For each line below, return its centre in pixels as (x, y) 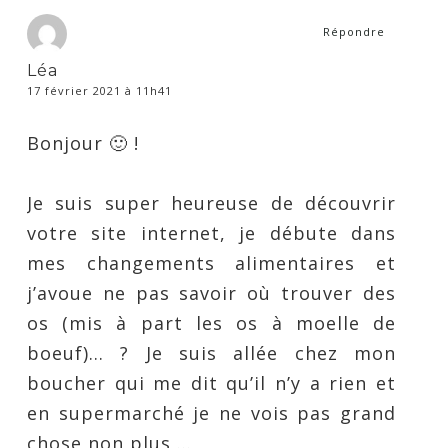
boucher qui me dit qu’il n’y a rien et (211, 383)
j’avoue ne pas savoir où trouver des (211, 293)
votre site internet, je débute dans (211, 233)
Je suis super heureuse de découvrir (211, 203)
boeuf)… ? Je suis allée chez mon (211, 353)
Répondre (354, 32)
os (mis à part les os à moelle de (211, 323)
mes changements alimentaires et (211, 263)
